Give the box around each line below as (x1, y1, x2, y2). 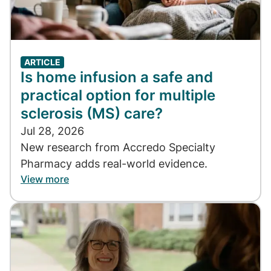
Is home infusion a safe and (21, 68, 213, 86)
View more (21, 172, 69, 185)
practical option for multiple (21, 86, 215, 104)
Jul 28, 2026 (21, 124, 84, 137)
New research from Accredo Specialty (21, 140, 215, 154)
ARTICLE (24, 56, 60, 67)
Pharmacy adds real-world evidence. (21, 157, 207, 170)
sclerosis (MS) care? (21, 104, 163, 122)
